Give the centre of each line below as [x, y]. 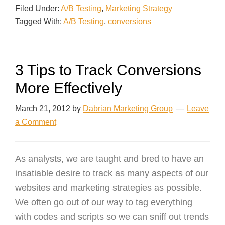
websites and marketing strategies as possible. [108, 188]
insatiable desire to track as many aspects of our [112, 173]
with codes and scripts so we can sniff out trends [112, 217]
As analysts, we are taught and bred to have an [109, 158]
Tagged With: [39, 21]
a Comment [36, 122]
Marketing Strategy [139, 8]
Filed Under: [38, 8]
